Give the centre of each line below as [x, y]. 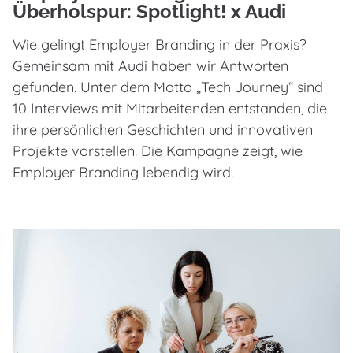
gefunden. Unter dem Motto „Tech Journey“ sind [168, 87]
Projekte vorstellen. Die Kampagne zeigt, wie [158, 151]
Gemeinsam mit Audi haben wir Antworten [150, 66]
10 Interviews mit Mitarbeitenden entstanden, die [170, 109]
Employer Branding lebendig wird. [123, 173]
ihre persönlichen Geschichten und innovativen [163, 130]
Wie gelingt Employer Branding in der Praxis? [160, 45]
